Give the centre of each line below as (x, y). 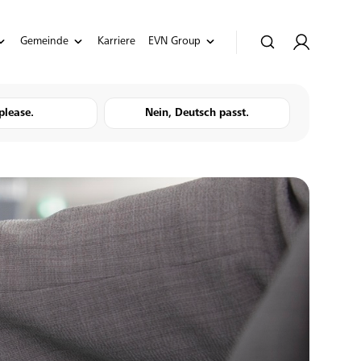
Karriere (116, 41)
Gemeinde (44, 41)
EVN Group (174, 41)
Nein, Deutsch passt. (197, 113)
